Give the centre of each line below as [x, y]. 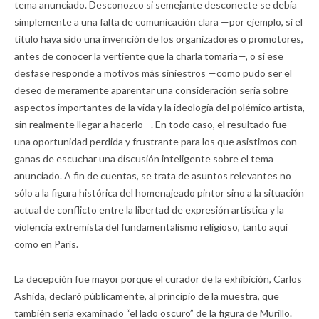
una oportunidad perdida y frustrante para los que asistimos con [156, 141]
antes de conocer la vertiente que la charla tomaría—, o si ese [149, 56]
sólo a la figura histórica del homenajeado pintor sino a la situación [159, 192]
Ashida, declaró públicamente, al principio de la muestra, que [147, 296]
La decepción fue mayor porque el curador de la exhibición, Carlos [158, 278]
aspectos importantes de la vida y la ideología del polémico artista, [159, 107]
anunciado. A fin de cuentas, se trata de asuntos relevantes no [153, 175]
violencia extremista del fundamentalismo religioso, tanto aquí [151, 226]
